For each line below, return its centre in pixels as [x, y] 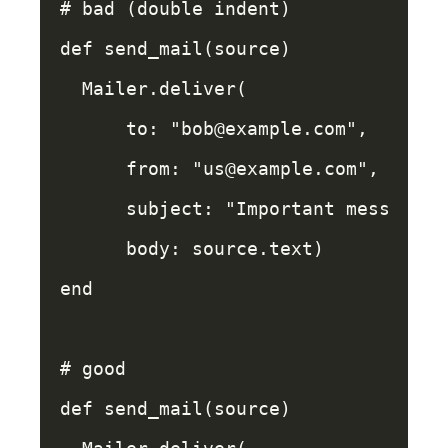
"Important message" [329, 208]
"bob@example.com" [263, 128]
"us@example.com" [280, 168]
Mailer [115, 88]
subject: [175, 208]
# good [93, 368]
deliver [197, 88]
